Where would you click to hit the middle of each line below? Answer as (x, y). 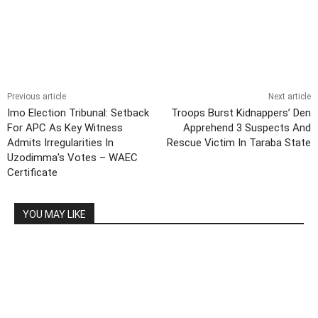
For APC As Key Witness (65, 128)
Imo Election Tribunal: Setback (78, 113)
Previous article (37, 97)
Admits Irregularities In (60, 143)
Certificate (32, 173)
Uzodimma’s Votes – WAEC (72, 158)
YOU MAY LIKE (54, 215)
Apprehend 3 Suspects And (247, 128)
